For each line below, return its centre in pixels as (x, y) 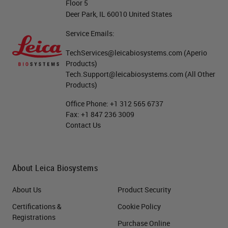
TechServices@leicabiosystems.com (124, 53)
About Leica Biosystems (55, 168)
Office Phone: (88, 104)
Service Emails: (90, 33)
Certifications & (37, 206)
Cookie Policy (139, 206)
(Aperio (195, 53)
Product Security (144, 190)
